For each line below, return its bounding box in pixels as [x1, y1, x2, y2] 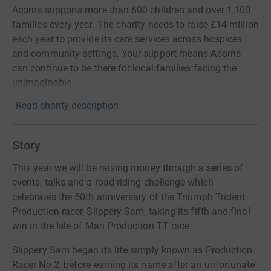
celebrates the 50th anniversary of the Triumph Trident [12, 191, 246, 203]
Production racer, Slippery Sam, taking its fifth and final [12, 206, 250, 217]
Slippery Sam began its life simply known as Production [12, 244, 253, 256]
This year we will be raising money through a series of [12, 162, 244, 174]
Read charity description [16, 100, 119, 111]
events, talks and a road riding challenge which [12, 177, 214, 188]
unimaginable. [12, 77, 74, 88]
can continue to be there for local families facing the [12, 62, 237, 74]
